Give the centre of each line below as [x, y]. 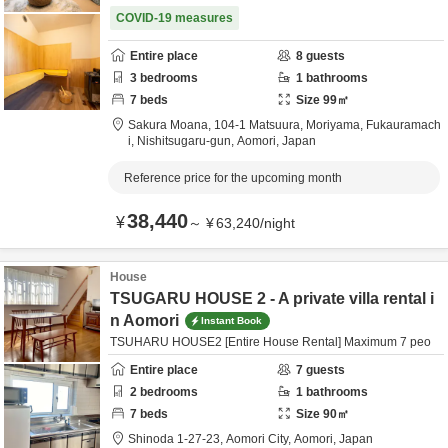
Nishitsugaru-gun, [187, 141]
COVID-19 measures [174, 18]
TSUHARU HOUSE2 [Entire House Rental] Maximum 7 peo [270, 342]
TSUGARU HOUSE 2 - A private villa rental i [272, 298]
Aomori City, [260, 439]
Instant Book [231, 320]
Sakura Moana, [171, 125]
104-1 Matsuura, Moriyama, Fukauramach [327, 125]
